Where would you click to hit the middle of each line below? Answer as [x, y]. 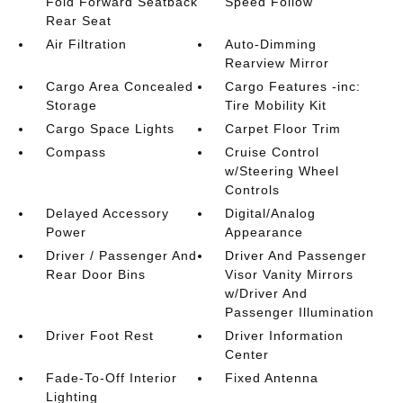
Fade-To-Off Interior [111, 377]
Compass [76, 152]
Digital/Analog [271, 213]
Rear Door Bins [95, 274]
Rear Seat [78, 20]
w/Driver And [267, 293]
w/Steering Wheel [282, 170]
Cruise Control [273, 152]
